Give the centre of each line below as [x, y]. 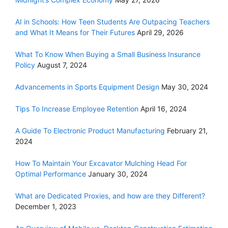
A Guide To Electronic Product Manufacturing [90, 130]
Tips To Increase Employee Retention [77, 108]
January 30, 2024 [118, 174]
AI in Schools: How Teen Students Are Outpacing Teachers [112, 21]
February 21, [187, 130]
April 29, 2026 [160, 32]
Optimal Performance [51, 174]
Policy [25, 65]
